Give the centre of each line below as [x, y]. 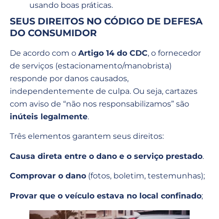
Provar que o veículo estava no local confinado [106, 196]
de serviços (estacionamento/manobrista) [91, 66]
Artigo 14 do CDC [113, 53]
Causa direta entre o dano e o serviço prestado [106, 156]
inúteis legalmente [49, 117]
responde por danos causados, [69, 78]
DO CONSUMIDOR [53, 33]
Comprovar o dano [48, 176]
